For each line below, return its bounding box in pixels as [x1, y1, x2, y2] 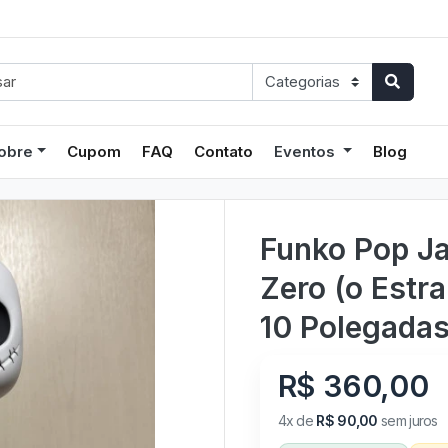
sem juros [377, 411, 438, 429]
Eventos [274, 141, 340, 161]
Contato [194, 141, 254, 161]
